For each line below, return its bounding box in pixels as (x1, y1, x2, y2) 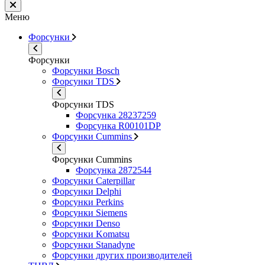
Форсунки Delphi (52, 186, 121, 196)
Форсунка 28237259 (76, 109, 156, 120)
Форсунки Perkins (52, 196, 124, 207)
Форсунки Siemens (52, 207, 127, 218)
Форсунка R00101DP (76, 120, 161, 131)
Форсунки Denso (52, 218, 120, 228)
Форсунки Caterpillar (52, 175, 135, 186)
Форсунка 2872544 (76, 164, 151, 175)
